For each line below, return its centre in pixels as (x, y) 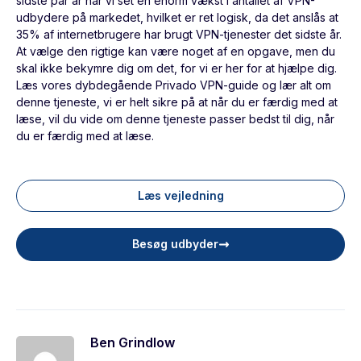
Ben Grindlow (132, 342)
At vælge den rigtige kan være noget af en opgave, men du (176, 52)
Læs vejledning (180, 196)
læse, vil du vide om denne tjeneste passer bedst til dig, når (175, 119)
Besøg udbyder (175, 244)
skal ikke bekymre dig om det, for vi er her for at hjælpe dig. (176, 68)
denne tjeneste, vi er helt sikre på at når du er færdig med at (177, 102)
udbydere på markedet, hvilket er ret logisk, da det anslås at (177, 18)
